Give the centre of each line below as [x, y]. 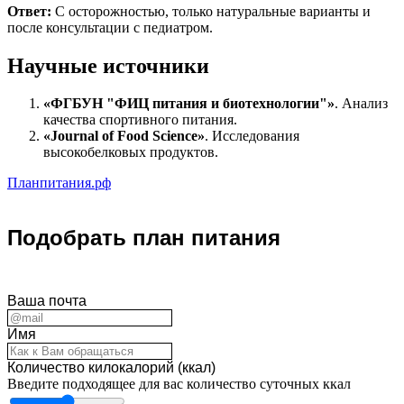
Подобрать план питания [144, 238]
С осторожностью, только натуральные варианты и [211, 11]
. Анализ [361, 104]
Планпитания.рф [59, 183]
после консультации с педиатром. [110, 27]
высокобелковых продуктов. [131, 152]
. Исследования [252, 136]
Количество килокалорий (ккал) [111, 368]
